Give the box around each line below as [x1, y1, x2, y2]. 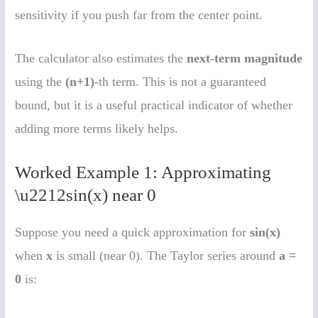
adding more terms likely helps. [15, 121, 179, 136]
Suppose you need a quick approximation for [15, 225, 251, 240]
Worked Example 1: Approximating [15, 163, 272, 182]
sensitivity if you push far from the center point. [15, 7, 263, 22]
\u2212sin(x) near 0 [15, 185, 157, 205]
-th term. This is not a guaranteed [94, 75, 267, 89]
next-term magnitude [187, 51, 303, 66]
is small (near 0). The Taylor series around [53, 248, 280, 263]
